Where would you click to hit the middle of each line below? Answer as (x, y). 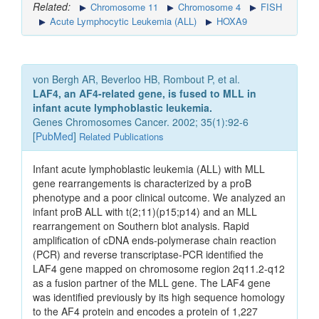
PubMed (54, 136)
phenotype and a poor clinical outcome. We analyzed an (159, 198)
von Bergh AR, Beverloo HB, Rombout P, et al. (136, 79)
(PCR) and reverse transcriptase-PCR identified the (148, 255)
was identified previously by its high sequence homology (159, 297)
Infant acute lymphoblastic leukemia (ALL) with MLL (149, 169)
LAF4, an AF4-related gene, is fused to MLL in (145, 94)
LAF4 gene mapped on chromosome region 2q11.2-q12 (159, 269)
